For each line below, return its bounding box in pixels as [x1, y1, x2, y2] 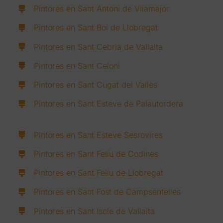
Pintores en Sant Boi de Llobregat [34, 22, 158, 33]
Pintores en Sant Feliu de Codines [34, 148, 159, 159]
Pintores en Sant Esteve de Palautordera [34, 99, 184, 109]
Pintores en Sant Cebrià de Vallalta [34, 41, 163, 52]
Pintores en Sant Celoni [34, 60, 120, 71]
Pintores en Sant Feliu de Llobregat [34, 168, 164, 178]
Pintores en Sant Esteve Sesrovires [34, 129, 163, 140]
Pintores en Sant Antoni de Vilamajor [34, 3, 170, 14]
